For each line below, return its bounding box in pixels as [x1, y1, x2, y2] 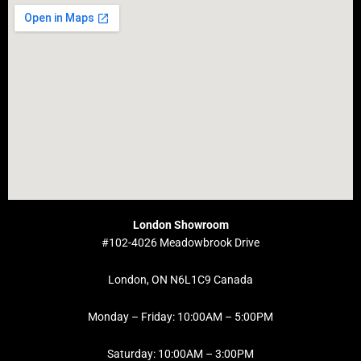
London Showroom [132, 218, 229, 232]
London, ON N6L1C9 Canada [108, 273, 253, 287]
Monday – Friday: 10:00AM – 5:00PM [88, 310, 273, 323]
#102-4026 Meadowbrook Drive [102, 236, 259, 250]
